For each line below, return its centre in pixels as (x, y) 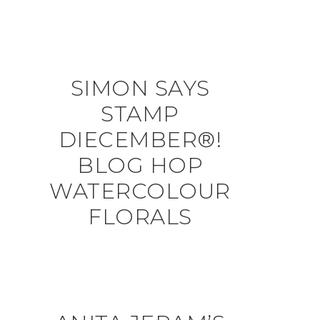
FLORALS (140, 217)
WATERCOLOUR (140, 191)
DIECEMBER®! (140, 140)
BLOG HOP (140, 165)
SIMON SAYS (140, 88)
